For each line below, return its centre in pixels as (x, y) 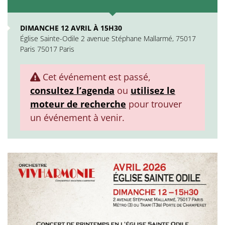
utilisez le (153, 90)
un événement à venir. (77, 118)
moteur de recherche (78, 104)
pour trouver (154, 104)
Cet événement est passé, (95, 77)
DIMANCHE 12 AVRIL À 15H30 (71, 28)
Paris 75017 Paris (47, 49)
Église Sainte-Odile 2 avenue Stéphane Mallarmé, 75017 (108, 38)
